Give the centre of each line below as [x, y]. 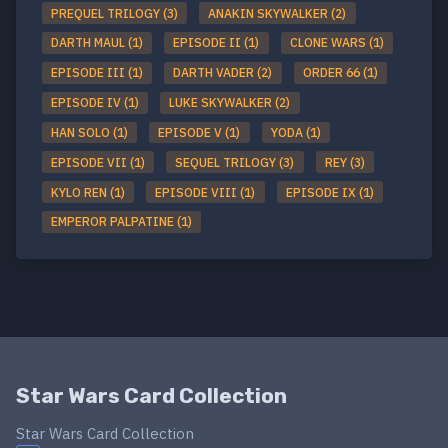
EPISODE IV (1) [95, 103]
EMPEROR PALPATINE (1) [122, 222]
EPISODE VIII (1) [205, 192]
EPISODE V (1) [199, 132]
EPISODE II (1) [216, 43]
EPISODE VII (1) [98, 162]
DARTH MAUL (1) [97, 43]
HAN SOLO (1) [90, 132]
